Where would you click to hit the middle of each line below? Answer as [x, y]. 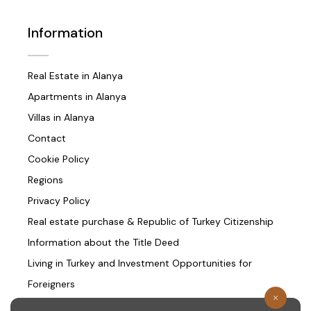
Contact [47, 138]
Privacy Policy [59, 201]
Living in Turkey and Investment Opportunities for [140, 263]
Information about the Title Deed [103, 243]
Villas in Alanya [61, 118]
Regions [45, 180]
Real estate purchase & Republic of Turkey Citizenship [151, 222]
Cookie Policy [59, 159]
